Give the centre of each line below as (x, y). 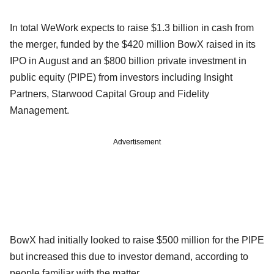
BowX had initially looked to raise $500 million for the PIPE (137, 240)
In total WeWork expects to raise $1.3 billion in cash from (132, 28)
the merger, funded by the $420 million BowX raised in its (133, 44)
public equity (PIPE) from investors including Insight (121, 77)
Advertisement (137, 142)
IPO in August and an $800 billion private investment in (128, 61)
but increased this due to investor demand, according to (129, 256)
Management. (39, 110)
